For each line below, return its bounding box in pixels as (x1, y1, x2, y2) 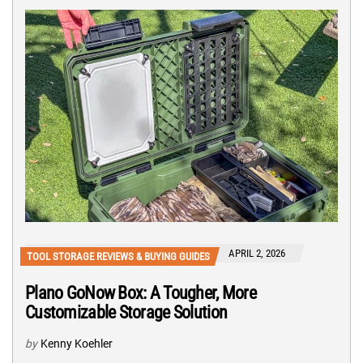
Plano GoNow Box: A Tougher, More (25, 282, 256, 303)
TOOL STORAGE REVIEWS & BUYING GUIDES (27, 250, 210, 263)
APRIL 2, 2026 (228, 246, 285, 259)
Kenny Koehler (41, 336, 113, 350)
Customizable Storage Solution (25, 301, 228, 322)
